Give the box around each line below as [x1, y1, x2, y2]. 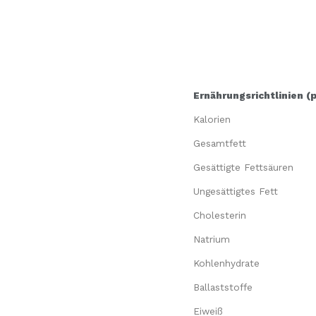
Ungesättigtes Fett [193, 186, 278, 197]
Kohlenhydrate [193, 257, 260, 269]
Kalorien [193, 114, 231, 126]
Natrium [193, 233, 230, 245]
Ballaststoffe [193, 281, 253, 293]
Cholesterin [193, 209, 246, 221]
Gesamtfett [193, 138, 246, 150]
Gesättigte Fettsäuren [193, 162, 293, 174]
